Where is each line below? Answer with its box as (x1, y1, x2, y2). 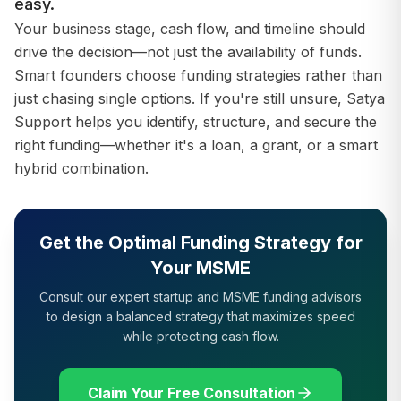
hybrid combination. (14, 159, 149, 177)
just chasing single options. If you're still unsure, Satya (14, 90, 385, 107)
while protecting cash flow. (122, 328, 279, 344)
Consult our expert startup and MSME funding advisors (39, 289, 362, 304)
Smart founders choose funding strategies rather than (14, 66, 382, 84)
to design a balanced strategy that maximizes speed (46, 309, 355, 324)
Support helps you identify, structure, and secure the (14, 113, 377, 131)
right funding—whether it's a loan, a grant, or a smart (14, 136, 378, 154)
